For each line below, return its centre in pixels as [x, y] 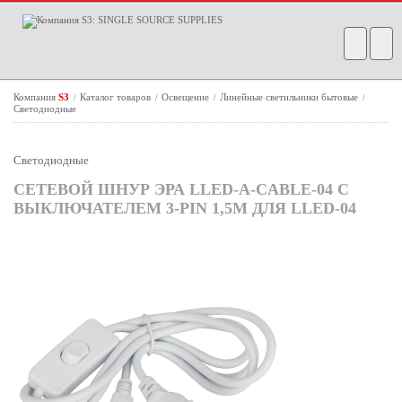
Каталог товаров [117, 97]
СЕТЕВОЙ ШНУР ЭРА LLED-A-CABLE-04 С [181, 189]
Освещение [187, 97]
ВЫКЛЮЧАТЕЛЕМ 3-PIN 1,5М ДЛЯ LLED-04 [185, 208]
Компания [36, 97]
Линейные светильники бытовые [290, 97]
